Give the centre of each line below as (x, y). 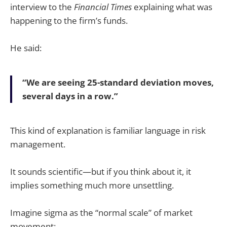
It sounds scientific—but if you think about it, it (101, 172)
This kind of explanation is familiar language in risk (108, 130)
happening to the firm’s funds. (69, 21)
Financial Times (103, 7)
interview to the (42, 7)
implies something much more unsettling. (92, 185)
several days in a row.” (70, 96)
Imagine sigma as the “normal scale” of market (101, 213)
